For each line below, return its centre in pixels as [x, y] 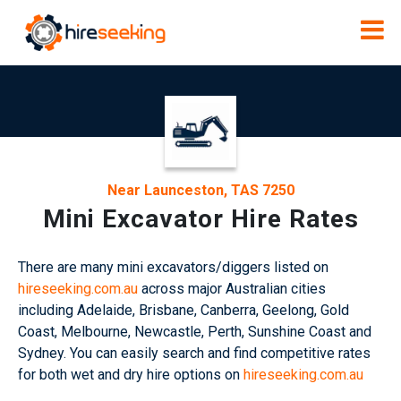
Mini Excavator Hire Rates [200, 219]
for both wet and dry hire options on [131, 375]
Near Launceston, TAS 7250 [200, 191]
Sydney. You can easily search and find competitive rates [194, 354]
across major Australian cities [232, 289]
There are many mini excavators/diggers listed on [173, 268]
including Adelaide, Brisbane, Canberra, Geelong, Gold [183, 311]
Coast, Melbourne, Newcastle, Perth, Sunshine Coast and [195, 332]
